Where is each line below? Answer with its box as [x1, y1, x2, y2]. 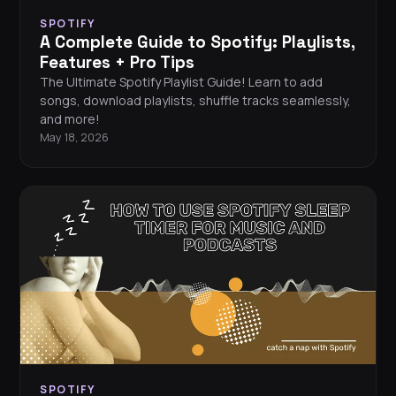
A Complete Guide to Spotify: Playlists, [40, 31, 354, 54]
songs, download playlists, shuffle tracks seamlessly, [40, 92, 351, 110]
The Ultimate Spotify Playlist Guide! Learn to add [40, 73, 323, 91]
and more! [40, 110, 100, 128]
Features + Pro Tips [40, 51, 194, 74]
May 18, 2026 [40, 130, 109, 146]
